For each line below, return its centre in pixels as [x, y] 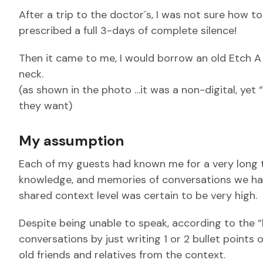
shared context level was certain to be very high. [138, 195]
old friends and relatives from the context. [122, 255]
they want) [45, 106]
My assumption [71, 141]
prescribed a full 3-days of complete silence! [128, 31]
